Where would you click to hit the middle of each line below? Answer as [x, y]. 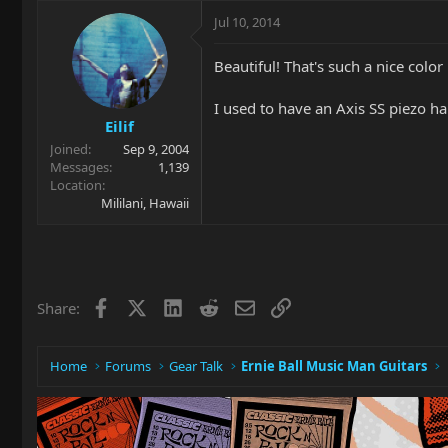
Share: [58, 308]
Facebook [142, 306]
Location [76, 185]
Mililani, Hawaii [145, 203]
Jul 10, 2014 [247, 21]
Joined [69, 149]
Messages [79, 167]
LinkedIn [211, 306]
